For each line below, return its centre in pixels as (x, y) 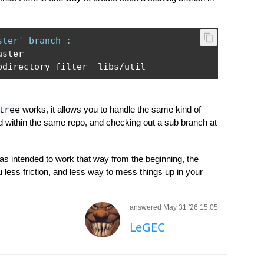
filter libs (87, 67)
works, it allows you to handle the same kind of (110, 109)
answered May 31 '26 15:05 (174, 207)
